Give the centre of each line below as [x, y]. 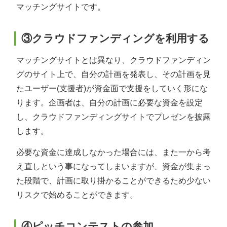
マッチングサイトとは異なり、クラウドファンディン [113, 60]
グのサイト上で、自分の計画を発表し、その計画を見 [113, 74]
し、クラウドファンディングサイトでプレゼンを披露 [113, 117]
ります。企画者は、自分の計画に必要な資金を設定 [109, 102]
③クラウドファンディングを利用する [115, 38]
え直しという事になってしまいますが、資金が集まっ [113, 166]
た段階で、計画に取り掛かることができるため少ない [113, 180]
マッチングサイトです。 [61, 7]
